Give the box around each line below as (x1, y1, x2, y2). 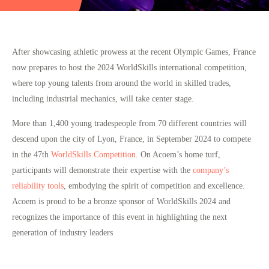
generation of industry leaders (12, 227, 113, 237)
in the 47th (12, 149, 51, 159)
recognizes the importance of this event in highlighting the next (12, 211, 227, 222)
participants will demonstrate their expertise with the (12, 165, 193, 175)
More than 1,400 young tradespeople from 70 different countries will (12, 118, 247, 128)
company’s (193, 165, 229, 175)
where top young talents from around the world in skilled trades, (12, 78, 231, 88)
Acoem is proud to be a (12, 196, 94, 206)
